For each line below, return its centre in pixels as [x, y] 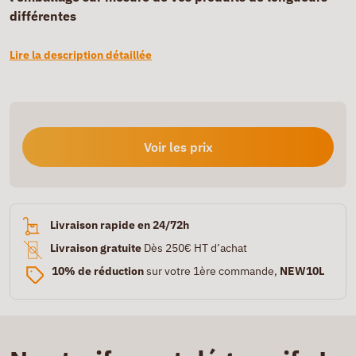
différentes [43, 16]
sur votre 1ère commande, [212, 271]
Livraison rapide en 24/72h [119, 225]
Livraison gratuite [96, 248]
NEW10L [302, 271]
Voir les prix [178, 147]
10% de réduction [98, 271]
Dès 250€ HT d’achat [195, 248]
